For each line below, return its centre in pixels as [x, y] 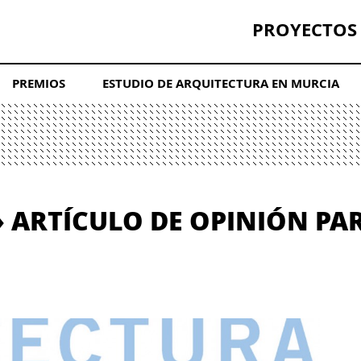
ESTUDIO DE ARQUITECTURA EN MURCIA [220, 84]
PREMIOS [38, 84]
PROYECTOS [305, 29]
